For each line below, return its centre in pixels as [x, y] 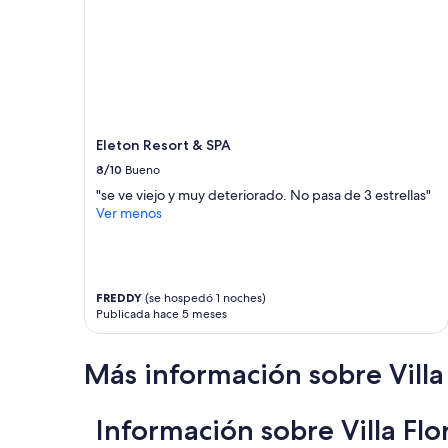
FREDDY [119, 298]
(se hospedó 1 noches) [204, 298]
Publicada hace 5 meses [161, 314]
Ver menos [129, 213]
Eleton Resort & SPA [163, 145]
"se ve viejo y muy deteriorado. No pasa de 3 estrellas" [263, 195]
